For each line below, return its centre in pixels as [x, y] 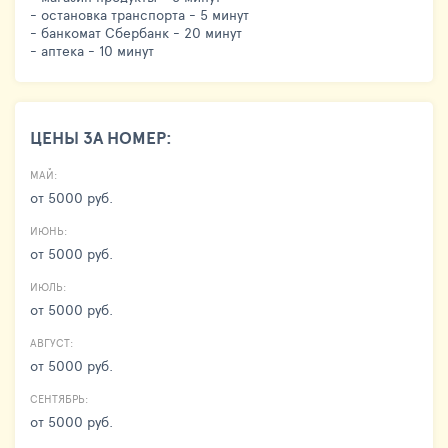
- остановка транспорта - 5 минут [139, 14]
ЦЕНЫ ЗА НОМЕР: [101, 137]
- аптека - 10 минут [92, 50]
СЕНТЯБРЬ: [59, 398]
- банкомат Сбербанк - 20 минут [136, 32]
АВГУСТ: [51, 342]
